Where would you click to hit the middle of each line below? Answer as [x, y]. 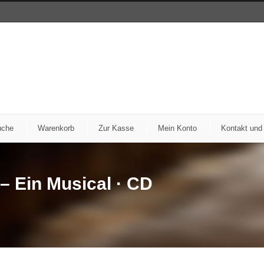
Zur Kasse [116, 128]
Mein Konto [177, 128]
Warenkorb [56, 128]
